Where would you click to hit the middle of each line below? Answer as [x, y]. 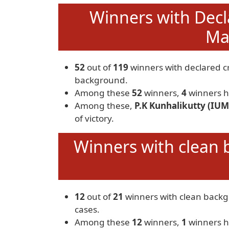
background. [101, 80]
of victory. [94, 118]
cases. [87, 209]
